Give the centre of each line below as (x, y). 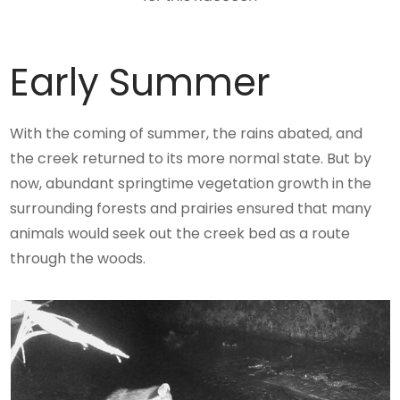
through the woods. (78, 259)
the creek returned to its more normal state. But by (191, 159)
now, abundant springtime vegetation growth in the (191, 184)
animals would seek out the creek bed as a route (180, 234)
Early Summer (141, 83)
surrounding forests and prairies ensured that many (191, 209)
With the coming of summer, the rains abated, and (187, 134)
